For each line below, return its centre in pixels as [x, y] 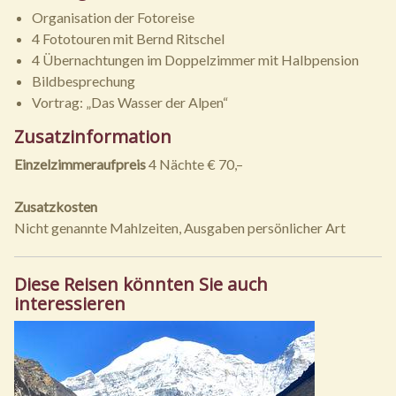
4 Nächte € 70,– [194, 164]
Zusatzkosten [56, 206]
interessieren [70, 304]
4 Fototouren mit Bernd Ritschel [128, 38]
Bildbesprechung [84, 81]
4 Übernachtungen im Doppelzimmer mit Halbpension [195, 60]
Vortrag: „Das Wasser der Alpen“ [130, 102]
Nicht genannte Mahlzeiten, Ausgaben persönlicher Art [180, 228]
